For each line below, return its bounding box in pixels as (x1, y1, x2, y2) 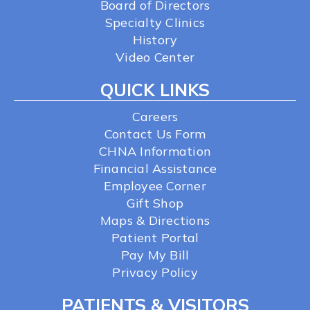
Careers (131, 109, 179, 125)
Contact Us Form (104, 126, 206, 143)
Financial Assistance (93, 161, 217, 177)
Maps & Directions (100, 212, 210, 229)
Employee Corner (104, 178, 206, 194)
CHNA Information (99, 143, 211, 160)
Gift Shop (126, 195, 184, 212)
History (132, 32, 178, 48)
